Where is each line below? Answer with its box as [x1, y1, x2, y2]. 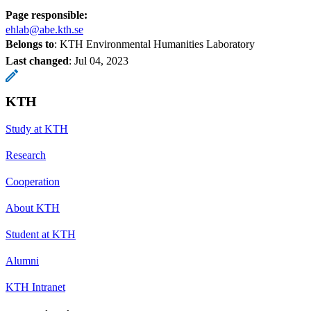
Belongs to [6, 37, 54, 50]
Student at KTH [6, 228, 76, 240]
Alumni [6, 254, 39, 267]
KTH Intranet [6, 280, 65, 293]
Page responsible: [6, 8, 87, 21]
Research [6, 149, 46, 161]
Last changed [6, 54, 69, 67]
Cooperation [6, 175, 60, 187]
